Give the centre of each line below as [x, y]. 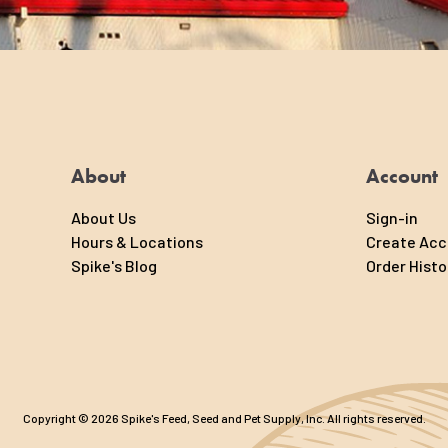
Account [402, 176]
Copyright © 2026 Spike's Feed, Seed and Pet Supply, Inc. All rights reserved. [224, 418]
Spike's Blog [114, 266]
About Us [103, 218]
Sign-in [392, 218]
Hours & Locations [137, 242]
